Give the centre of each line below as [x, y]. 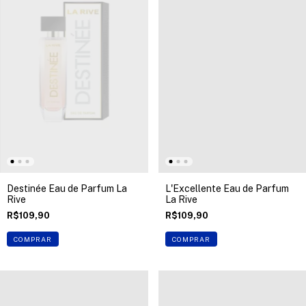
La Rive [181, 199]
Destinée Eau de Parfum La [67, 188]
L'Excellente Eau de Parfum [227, 188]
